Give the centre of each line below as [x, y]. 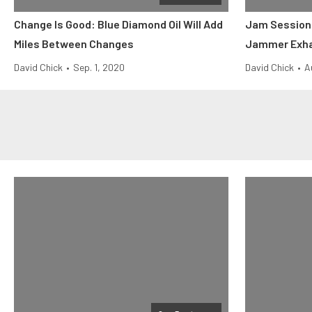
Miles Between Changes [74, 44]
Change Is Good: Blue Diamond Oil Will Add [118, 24]
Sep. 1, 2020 [99, 67]
